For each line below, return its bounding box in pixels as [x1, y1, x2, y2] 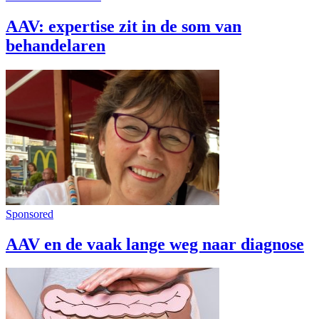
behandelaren [6, 36, 105, 55]
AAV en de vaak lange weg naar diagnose [6, 234, 304, 253]
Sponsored [6, 207, 53, 220]
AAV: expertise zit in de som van [6, 16, 241, 36]
